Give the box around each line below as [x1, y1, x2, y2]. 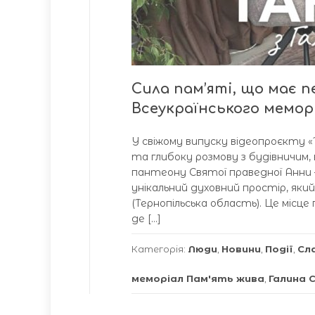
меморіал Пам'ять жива [131, 273, 264, 284]
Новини [221, 243, 261, 255]
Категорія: [131, 243, 188, 255]
